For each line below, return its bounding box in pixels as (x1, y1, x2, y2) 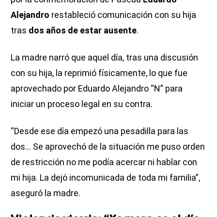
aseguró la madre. (11, 187, 81, 198)
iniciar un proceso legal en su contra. (11, 98, 153, 109)
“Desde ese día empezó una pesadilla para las (11, 125, 189, 136)
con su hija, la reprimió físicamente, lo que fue (11, 67, 188, 78)
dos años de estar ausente (29, 25, 137, 35)
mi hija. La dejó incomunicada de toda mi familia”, (11, 172, 201, 183)
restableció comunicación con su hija (51, 9, 197, 20)
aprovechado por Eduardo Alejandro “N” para (11, 83, 183, 93)
